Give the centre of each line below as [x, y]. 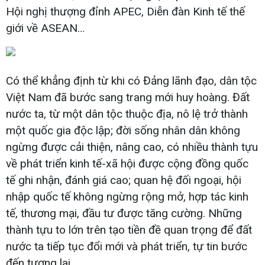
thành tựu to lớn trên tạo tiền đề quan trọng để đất [129, 230]
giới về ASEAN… [45, 28]
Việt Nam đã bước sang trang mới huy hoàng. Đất [128, 98]
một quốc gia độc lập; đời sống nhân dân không [123, 131]
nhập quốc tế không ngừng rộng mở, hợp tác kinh [127, 197]
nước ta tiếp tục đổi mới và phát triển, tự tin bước [127, 247]
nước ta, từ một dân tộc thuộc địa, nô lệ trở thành [127, 114]
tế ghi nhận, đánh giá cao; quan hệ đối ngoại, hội [124, 180]
